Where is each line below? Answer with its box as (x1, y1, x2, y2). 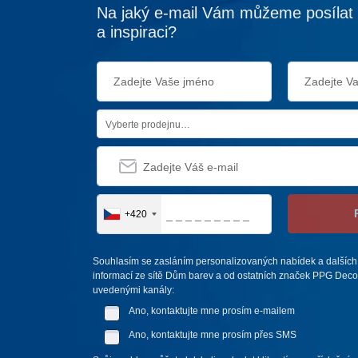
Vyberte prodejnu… (105, 119, 190, 131)
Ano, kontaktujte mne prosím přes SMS (129, 329, 297, 341)
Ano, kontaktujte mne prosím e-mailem (129, 305, 296, 317)
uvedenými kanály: (92, 284, 174, 296)
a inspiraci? (96, 23, 177, 42)
